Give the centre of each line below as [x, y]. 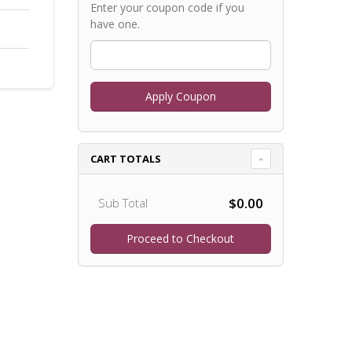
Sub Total [123, 203]
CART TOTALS [125, 158]
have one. [115, 24]
